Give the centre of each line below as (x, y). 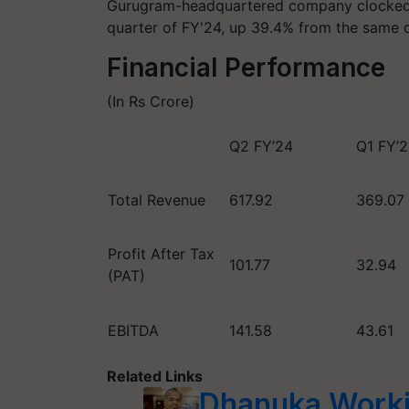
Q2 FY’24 (261, 146)
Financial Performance (246, 67)
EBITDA (133, 330)
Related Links (155, 376)
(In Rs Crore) (151, 101)
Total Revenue (157, 199)
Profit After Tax (161, 253)
